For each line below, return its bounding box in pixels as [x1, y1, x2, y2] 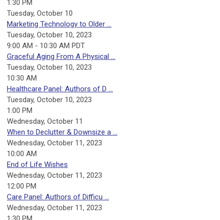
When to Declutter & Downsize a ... [7, 128, 117, 137]
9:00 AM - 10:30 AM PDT [7, 41, 85, 51]
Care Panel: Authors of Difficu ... [7, 192, 109, 202]
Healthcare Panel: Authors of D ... [7, 84, 113, 94]
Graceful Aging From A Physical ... [7, 52, 115, 61]
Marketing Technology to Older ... [7, 20, 111, 29]
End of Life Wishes [7, 160, 68, 169]
